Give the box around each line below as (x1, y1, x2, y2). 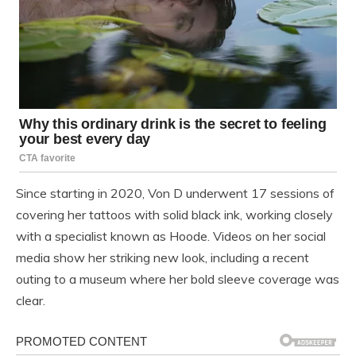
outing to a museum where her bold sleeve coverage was (16, 271, 339, 288)
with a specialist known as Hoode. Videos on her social (16, 228, 326, 245)
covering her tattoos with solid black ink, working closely (16, 207, 333, 223)
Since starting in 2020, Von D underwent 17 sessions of (16, 185, 335, 202)
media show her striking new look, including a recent (16, 250, 309, 266)
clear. (16, 292, 45, 309)
